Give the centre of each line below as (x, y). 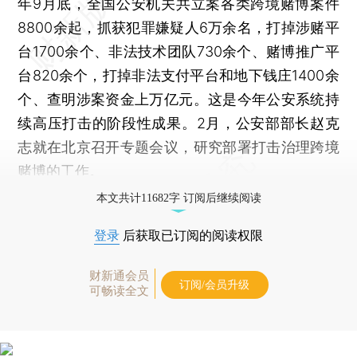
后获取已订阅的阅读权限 (191, 235)
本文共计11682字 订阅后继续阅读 (178, 198)
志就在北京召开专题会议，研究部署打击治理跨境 (178, 147)
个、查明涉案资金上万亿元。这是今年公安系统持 (178, 99)
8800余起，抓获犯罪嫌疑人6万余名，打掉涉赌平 (178, 27)
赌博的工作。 (61, 171)
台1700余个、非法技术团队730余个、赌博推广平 (178, 51)
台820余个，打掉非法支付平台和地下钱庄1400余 (178, 75)
